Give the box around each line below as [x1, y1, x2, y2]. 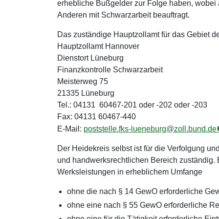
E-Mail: [57, 125, 84, 133]
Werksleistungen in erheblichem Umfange [57, 168, 202, 176]
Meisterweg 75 [57, 77, 108, 86]
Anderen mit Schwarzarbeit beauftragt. [57, 11, 192, 19]
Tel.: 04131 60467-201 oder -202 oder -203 [57, 101, 207, 109]
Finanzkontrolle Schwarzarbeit [57, 66, 163, 74]
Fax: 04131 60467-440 [57, 112, 136, 121]
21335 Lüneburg [57, 89, 114, 97]
